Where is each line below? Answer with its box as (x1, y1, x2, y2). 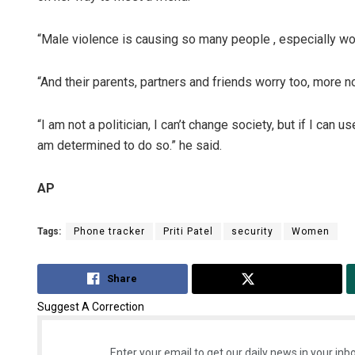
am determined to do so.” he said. (37, 138, 222, 154)
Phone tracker (74, 226, 145, 238)
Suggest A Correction (37, 300, 144, 313)
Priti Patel (163, 226, 213, 238)
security (231, 226, 273, 238)
